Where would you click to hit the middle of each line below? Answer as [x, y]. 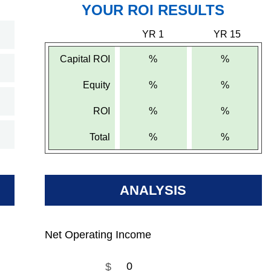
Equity [97, 85]
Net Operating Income [98, 235]
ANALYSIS [153, 190]
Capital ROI [85, 59]
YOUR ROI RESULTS [153, 10]
